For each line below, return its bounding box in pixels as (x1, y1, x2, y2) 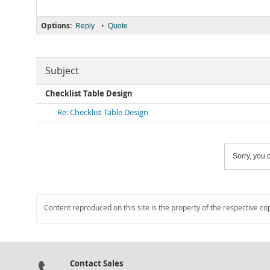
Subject (45, 64, 79, 77)
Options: (41, 20, 72, 31)
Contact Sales (70, 258, 123, 269)
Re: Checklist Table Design (57, 107, 148, 118)
